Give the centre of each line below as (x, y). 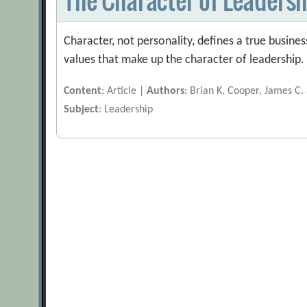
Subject (82, 110)
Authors (166, 91)
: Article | (124, 91)
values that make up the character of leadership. (184, 60)
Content (83, 91)
